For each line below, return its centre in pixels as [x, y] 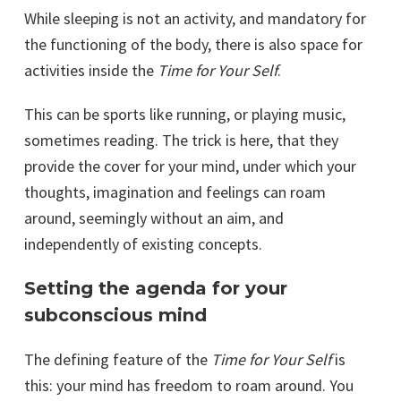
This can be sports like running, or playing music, [185, 115]
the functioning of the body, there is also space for [193, 45]
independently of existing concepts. [143, 244]
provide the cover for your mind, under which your [190, 166]
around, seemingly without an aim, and [154, 218]
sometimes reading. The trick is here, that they [181, 141]
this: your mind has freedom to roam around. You [189, 386]
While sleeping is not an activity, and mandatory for [195, 19]
